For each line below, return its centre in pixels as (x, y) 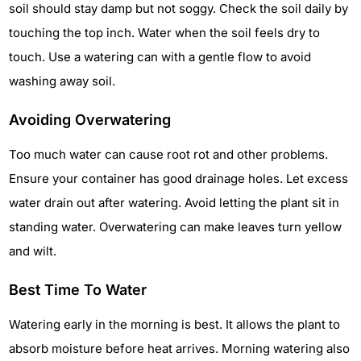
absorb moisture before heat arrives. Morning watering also (179, 349)
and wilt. (33, 251)
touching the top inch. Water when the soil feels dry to (164, 33)
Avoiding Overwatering (90, 120)
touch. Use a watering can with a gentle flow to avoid (160, 57)
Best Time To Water (78, 290)
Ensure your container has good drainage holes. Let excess (178, 179)
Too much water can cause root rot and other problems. (168, 155)
